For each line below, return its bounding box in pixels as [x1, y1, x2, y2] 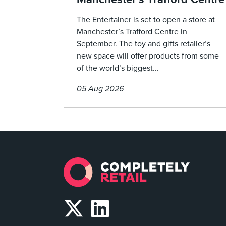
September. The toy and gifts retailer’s [77, 39, 210, 49]
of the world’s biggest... [77, 63, 159, 74]
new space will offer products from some [77, 51, 219, 62]
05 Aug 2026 [77, 84, 124, 94]
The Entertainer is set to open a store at [77, 15, 215, 25]
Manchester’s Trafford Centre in [77, 27, 187, 37]
